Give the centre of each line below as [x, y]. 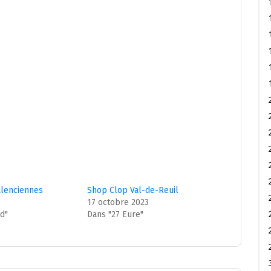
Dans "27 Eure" [116, 214]
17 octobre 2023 [118, 202]
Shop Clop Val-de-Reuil [133, 190]
